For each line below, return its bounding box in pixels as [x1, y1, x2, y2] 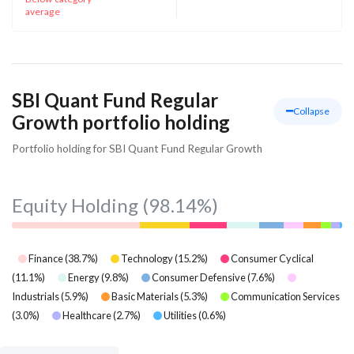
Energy [68, 270, 100, 284]
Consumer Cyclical [231, 251, 314, 265]
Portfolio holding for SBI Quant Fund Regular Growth [12, 141, 262, 155]
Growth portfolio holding [12, 110, 230, 134]
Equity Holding [12, 193, 138, 217]
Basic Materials [111, 289, 179, 303]
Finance [28, 251, 63, 265]
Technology [121, 251, 173, 265]
